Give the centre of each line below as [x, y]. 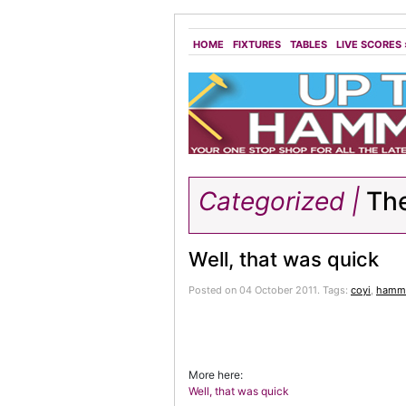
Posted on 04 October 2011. [256, 290]
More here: [216, 375]
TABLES [309, 44]
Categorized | [279, 201]
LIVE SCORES [369, 44]
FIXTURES [257, 44]
